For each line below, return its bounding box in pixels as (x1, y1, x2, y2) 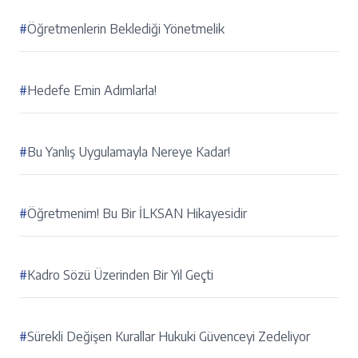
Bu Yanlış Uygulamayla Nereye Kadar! (27, 144, 230, 161)
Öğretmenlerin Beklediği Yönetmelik (27, 21, 225, 38)
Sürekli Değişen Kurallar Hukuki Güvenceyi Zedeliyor (27, 328, 310, 345)
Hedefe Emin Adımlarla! (27, 82, 157, 99)
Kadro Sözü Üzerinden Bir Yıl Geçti (27, 267, 213, 284)
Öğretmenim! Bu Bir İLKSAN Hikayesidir (27, 205, 247, 222)
